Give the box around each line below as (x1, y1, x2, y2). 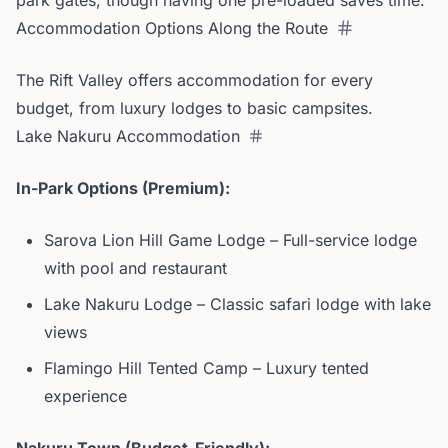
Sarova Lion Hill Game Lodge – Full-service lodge (44, 230, 417, 250)
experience (44, 386, 127, 406)
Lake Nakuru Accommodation (16, 126, 240, 146)
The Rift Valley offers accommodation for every (16, 70, 373, 90)
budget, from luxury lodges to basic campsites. (16, 98, 373, 118)
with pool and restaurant (44, 258, 227, 278)
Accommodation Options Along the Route (16, 18, 328, 38)
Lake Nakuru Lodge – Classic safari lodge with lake (44, 294, 431, 314)
